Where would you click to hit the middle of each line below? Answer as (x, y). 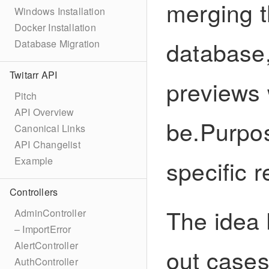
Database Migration (57, 44)
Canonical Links (50, 128)
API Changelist (47, 144)
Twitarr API (34, 75)
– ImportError (43, 229)
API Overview (44, 112)
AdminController (50, 213)
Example (34, 161)
